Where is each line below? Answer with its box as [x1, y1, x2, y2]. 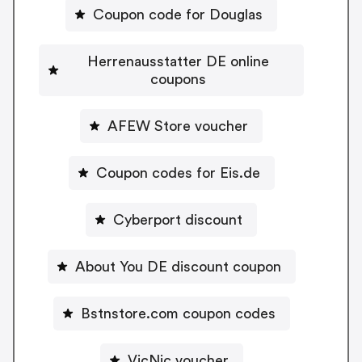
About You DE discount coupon [74, 259, 281, 274]
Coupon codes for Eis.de [95, 165, 260, 180]
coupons [149, 71, 206, 86]
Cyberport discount [113, 212, 242, 227]
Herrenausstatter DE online [86, 53, 269, 69]
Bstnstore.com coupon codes [80, 305, 276, 321]
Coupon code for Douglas [93, 6, 263, 22]
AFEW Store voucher [107, 118, 248, 133]
